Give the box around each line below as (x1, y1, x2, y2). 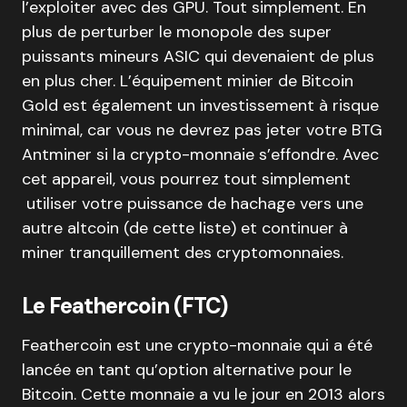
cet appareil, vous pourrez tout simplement (22, 168, 351, 190)
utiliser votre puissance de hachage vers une (22, 193, 363, 214)
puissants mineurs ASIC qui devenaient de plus (22, 45, 374, 67)
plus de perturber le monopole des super (22, 21, 332, 43)
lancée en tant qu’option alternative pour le (22, 359, 352, 381)
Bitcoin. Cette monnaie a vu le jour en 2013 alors (22, 383, 385, 405)
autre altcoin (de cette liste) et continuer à (22, 217, 348, 239)
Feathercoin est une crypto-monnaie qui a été (22, 334, 372, 356)
